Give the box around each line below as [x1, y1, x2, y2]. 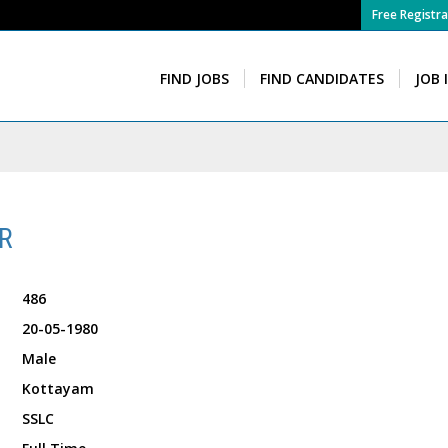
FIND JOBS [160, 69, 230, 88]
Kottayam [17, 379, 94, 398]
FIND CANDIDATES [260, 69, 385, 88]
